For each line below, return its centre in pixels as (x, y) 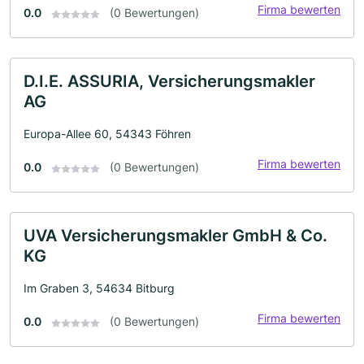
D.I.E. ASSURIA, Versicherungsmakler (169, 82)
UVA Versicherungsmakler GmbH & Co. (175, 236)
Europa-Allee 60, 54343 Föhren (107, 134)
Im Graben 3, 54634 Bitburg (99, 288)
